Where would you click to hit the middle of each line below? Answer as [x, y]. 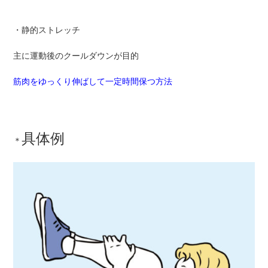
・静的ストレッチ [47, 30]
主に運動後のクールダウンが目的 [76, 56]
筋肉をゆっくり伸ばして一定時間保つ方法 [93, 82]
